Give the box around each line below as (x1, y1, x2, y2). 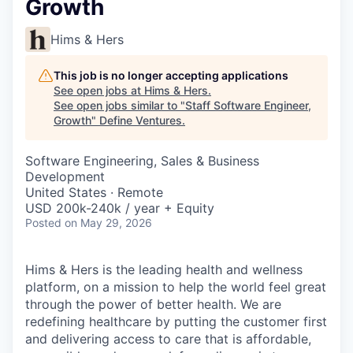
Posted (25, 216, 61, 229)
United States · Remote (25, 184, 163, 200)
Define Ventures (99, 113, 182, 127)
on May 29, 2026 (65, 216, 152, 229)
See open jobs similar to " (54, 98, 185, 112)
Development (25, 169, 105, 184)
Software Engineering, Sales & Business (25, 153, 259, 169)
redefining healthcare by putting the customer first (25, 314, 327, 329)
